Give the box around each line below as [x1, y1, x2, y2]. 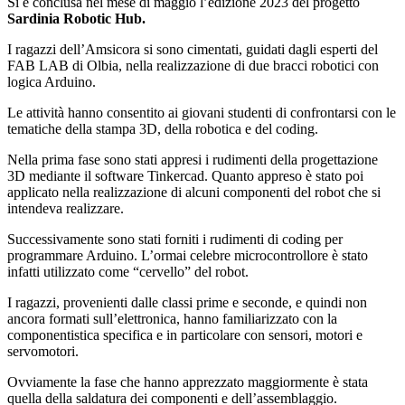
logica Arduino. [7, 74, 96, 90]
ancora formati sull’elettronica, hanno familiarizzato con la [7, 311, 337, 327]
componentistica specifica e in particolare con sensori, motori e [7, 327, 363, 344]
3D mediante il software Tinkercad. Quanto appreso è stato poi [7, 168, 363, 184]
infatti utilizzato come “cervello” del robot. [7, 264, 249, 280]
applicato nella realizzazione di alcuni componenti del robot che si [7, 184, 381, 201]
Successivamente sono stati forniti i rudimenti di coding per [7, 231, 343, 248]
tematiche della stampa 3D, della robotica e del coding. [7, 121, 318, 137]
